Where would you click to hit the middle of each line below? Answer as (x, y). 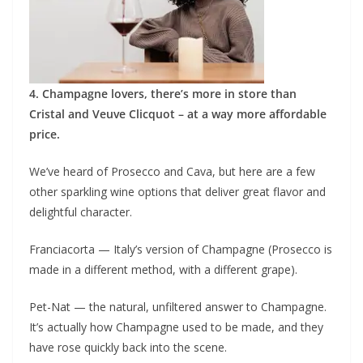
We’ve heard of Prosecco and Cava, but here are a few (172, 171)
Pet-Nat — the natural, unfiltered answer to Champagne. (178, 306)
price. (45, 134)
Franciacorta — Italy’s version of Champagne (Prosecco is (181, 249)
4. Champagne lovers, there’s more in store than (163, 93)
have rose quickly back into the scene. (128, 347)
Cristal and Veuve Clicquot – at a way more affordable (178, 113)
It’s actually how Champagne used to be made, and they (176, 327)
